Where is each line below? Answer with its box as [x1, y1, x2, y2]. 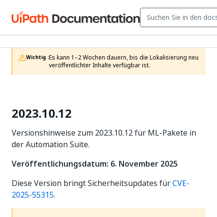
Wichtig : [26, 54, 49, 61]
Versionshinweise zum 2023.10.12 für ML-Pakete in [12, 127, 196, 139]
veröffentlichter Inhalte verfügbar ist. [49, 61, 150, 70]
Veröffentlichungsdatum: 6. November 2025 [12, 158, 178, 170]
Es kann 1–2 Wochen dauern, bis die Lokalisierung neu [49, 53, 199, 62]
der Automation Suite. [12, 139, 90, 150]
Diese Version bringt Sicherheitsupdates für [12, 177, 172, 189]
